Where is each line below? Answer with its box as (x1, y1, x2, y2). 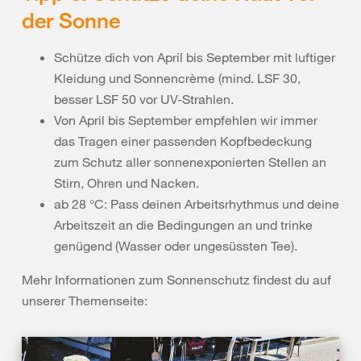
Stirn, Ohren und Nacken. (54, 174, 202, 191)
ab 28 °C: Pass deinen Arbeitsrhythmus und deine (54, 195, 339, 212)
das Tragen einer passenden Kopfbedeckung (54, 132, 312, 149)
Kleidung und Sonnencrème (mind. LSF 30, (54, 69, 301, 86)
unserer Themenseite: (22, 292, 151, 309)
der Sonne (22, 6, 120, 33)
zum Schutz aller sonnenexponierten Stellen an (54, 153, 326, 170)
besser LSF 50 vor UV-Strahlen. (54, 90, 237, 107)
